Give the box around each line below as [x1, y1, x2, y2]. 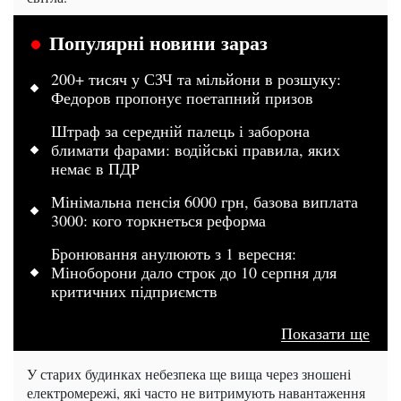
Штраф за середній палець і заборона [51, 119, 310, 141]
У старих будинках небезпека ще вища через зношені [27, 363, 351, 383]
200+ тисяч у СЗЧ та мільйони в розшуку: [51, 67, 341, 90]
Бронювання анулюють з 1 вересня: [51, 242, 296, 264]
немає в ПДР [51, 157, 140, 179]
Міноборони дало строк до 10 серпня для [51, 260, 337, 283]
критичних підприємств [51, 279, 218, 302]
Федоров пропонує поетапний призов [51, 86, 313, 108]
